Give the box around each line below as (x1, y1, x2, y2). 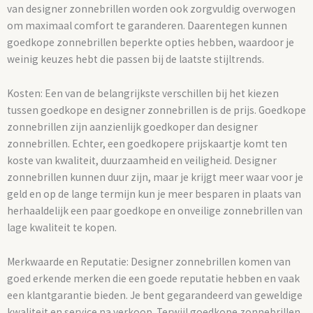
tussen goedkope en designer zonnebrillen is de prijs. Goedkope (7, 103, 306, 117)
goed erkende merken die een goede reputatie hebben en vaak (7, 271, 300, 285)
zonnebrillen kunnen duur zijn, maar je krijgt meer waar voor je (7, 170, 303, 184)
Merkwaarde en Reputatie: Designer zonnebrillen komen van (7, 254, 291, 268)
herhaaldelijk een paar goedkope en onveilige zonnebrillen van (7, 203, 303, 217)
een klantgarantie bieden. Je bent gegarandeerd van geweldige (7, 288, 303, 302)
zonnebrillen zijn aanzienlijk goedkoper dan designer (7, 119, 258, 133)
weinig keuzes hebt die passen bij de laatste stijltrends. (7, 52, 264, 66)
